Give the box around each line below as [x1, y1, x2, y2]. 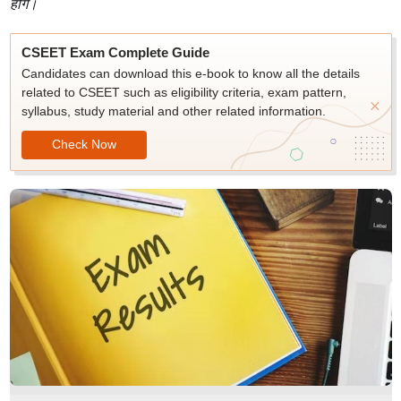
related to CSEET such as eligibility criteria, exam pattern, [21, 85, 346, 99]
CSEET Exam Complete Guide [21, 45, 209, 60]
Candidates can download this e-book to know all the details [21, 66, 360, 81]
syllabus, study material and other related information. [21, 104, 326, 118]
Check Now [51, 136, 116, 151]
